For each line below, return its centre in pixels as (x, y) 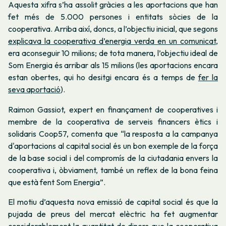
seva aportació (34, 90)
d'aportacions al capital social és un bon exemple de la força (113, 146)
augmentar (199, 214)
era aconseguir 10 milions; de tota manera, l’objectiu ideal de (113, 53)
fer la (208, 77)
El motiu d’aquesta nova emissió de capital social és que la (113, 202)
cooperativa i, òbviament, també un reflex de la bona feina (113, 170)
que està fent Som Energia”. (57, 182)
